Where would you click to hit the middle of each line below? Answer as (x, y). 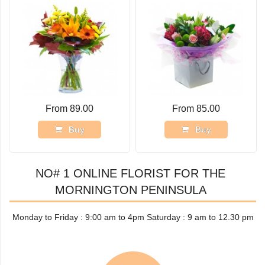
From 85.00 (196, 109)
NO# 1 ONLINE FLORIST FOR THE (130, 173)
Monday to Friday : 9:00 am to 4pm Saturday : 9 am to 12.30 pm (133, 217)
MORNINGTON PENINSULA (130, 190)
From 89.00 (70, 109)
